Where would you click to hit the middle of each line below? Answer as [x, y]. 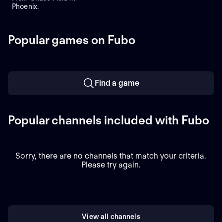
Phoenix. [26, 6]
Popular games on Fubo [72, 40]
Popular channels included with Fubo [109, 120]
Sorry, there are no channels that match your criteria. [111, 156]
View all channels [111, 217]
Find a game [117, 83]
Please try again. [111, 165]
